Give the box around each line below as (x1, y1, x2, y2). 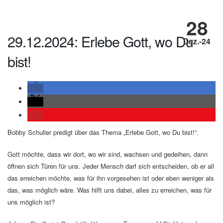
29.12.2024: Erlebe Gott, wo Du (7, 31, 193, 52)
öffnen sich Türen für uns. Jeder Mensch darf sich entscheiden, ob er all (7, 161, 214, 171)
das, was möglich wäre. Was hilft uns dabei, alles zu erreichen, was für (7, 185, 212, 195)
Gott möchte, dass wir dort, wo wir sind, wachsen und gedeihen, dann (7, 149, 208, 159)
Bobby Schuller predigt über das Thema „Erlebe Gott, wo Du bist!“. (7, 127, 199, 137)
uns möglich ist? (7, 197, 55, 207)
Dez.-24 (183, 35, 211, 47)
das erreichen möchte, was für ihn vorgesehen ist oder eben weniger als (7, 173, 214, 183)
